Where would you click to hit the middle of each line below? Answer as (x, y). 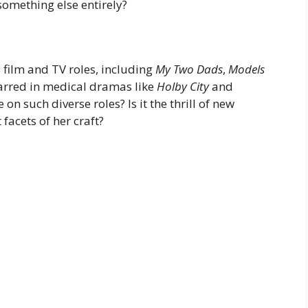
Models (246, 69)
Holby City (183, 87)
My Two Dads (189, 69)
